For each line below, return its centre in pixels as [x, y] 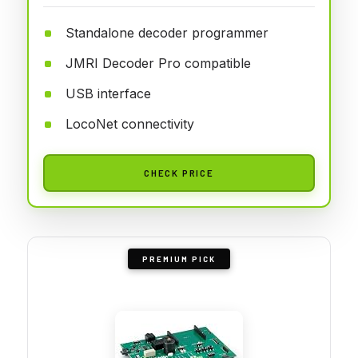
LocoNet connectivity [130, 123]
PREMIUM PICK [179, 259]
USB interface [108, 93]
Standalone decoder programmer [167, 32]
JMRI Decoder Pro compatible [158, 63]
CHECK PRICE [179, 172]
